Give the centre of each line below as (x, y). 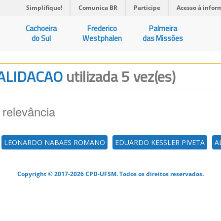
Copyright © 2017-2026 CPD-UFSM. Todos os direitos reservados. (110, 174)
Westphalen (102, 38)
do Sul (41, 38)
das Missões (163, 38)
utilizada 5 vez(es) (121, 76)
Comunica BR (98, 8)
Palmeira (163, 28)
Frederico (102, 28)
